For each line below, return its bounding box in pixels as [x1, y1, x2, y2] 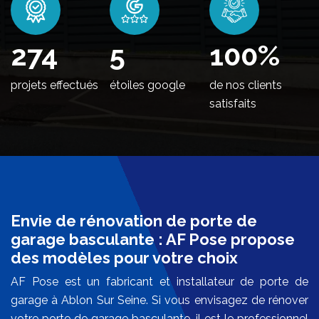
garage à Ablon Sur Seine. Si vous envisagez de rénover [11, 293, 308, 308]
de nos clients [209, 78, 282, 92]
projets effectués [11, 78, 98, 92]
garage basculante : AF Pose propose [11, 230, 295, 249]
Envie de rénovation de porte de [11, 211, 257, 231]
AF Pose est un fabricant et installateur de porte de [11, 275, 308, 289]
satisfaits [209, 96, 256, 110]
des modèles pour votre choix [11, 249, 238, 268]
